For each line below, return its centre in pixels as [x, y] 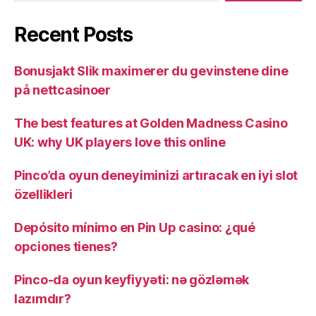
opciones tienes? [66, 247]
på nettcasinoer [62, 90]
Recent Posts [74, 35]
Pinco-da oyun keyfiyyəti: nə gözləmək [132, 280]
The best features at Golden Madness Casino [151, 123]
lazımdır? [43, 299]
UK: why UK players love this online [120, 142]
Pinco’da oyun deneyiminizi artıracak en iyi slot [156, 175]
